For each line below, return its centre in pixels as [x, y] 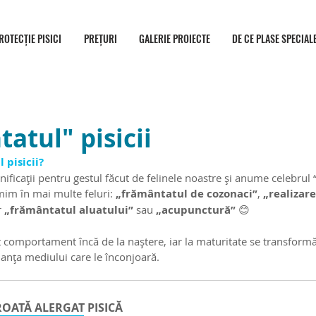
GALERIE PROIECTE [174, 38]
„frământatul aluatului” [69, 210]
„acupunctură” [196, 210]
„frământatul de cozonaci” [187, 194]
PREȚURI [100, 38]
